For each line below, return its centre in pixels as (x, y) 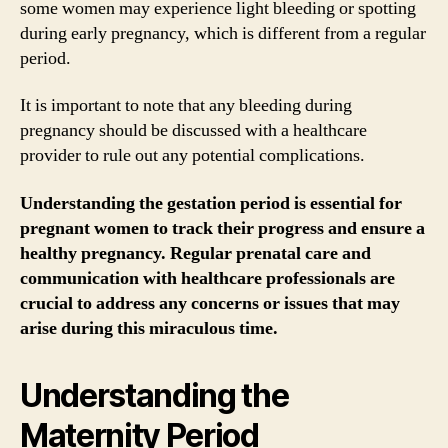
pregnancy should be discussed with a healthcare (193, 130)
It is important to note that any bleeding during (186, 105)
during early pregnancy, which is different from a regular (223, 33)
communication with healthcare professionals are (207, 278)
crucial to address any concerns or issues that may (210, 303)
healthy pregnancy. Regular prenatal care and (195, 253)
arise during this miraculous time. (149, 328)
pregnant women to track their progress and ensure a (222, 228)
